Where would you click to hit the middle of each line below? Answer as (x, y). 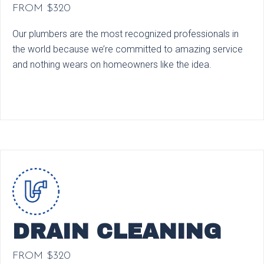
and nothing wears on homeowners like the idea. (112, 64)
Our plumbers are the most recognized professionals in (126, 34)
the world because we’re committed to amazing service (128, 49)
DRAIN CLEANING (117, 231)
